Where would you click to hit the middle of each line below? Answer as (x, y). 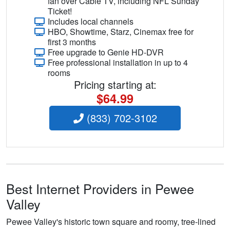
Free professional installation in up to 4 (118, 63)
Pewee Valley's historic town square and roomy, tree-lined (111, 222)
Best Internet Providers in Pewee (100, 189)
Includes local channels (91, 22)
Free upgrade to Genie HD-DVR (106, 52)
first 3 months (72, 42)
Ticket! (60, 11)
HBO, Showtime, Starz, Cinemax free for (121, 32)
